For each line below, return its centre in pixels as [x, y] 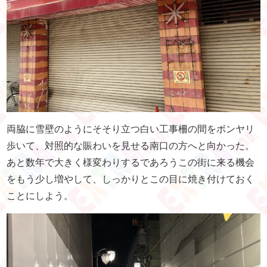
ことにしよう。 [40, 196]
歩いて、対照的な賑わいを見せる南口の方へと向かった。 [131, 146]
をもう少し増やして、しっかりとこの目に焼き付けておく [131, 179]
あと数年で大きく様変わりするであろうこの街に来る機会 [131, 163]
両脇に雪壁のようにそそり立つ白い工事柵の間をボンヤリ [131, 129]
